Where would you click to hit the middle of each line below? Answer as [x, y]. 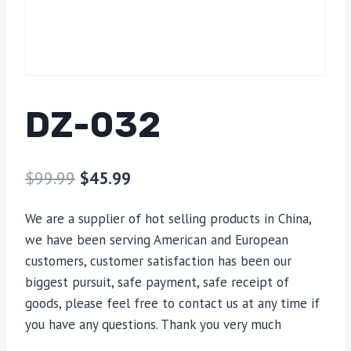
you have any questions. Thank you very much [153, 324]
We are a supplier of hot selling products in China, [168, 218]
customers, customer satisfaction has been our [158, 261]
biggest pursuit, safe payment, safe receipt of [157, 282]
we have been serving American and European [157, 239]
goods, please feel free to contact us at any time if [172, 303]
